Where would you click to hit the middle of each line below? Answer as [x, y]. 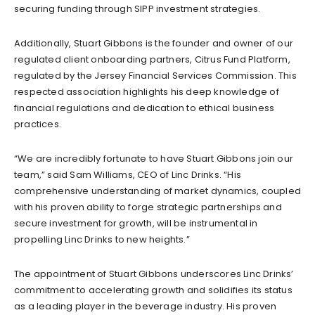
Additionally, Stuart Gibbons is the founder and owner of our [154, 43]
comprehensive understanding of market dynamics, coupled [158, 191]
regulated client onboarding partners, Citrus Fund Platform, [152, 59]
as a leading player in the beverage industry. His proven [146, 306]
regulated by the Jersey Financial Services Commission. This [155, 75]
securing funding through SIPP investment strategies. [137, 8]
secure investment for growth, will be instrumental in [136, 223]
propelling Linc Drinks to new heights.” [102, 239]
